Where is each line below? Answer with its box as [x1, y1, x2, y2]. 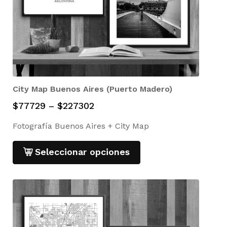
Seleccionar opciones [35, 146, 130, 158]
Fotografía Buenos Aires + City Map [13, 121, 149, 131]
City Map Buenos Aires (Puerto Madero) [13, 84, 172, 94]
